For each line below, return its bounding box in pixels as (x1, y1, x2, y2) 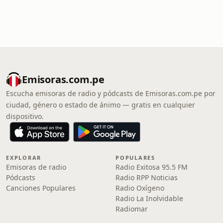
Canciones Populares (6, 183, 76, 193)
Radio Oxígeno (115, 183, 164, 193)
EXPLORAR (6, 154, 42, 161)
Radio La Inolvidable (115, 194, 183, 203)
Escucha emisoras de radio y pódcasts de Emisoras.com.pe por (6, 89, 216, 98)
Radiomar (115, 204, 148, 214)
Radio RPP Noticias (115, 173, 178, 182)
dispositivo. (6, 111, 44, 121)
